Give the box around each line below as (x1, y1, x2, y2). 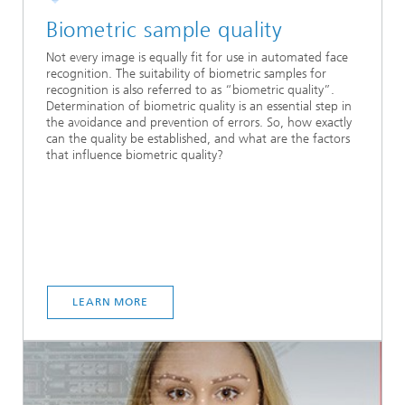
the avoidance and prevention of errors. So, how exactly (46, 115, 352, 131)
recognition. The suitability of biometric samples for (46, 66, 326, 82)
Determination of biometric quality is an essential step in (46, 99, 352, 115)
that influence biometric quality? (46, 147, 223, 164)
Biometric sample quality (46, 17, 283, 42)
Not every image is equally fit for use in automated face (46, 50, 348, 66)
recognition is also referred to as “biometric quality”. (46, 82, 334, 99)
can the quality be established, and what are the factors (46, 131, 350, 147)
